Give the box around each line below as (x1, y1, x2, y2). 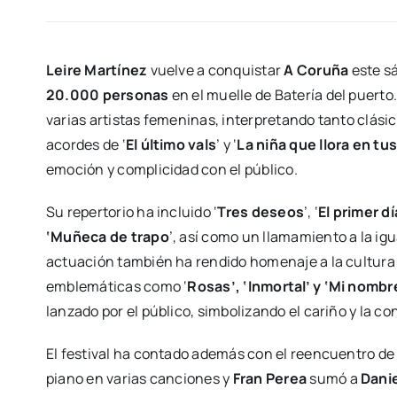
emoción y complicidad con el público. (45, 160, 298, 180)
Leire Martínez (45, 60, 151, 81)
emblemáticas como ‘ (45, 276, 188, 297)
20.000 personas (45, 85, 172, 105)
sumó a (307, 369, 361, 389)
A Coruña (284, 60, 349, 81)
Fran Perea (232, 369, 307, 389)
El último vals (125, 135, 217, 155)
